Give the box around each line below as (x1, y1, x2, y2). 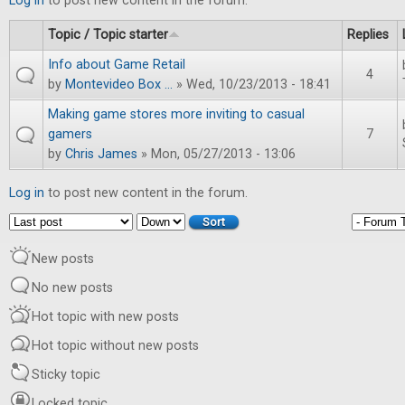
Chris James (65, 146, 137, 162)
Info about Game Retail (48, 57, 185, 72)
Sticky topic (32, 367, 100, 383)
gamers (48, 127, 92, 142)
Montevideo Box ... (65, 77, 173, 92)
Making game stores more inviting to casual (48, 107, 305, 122)
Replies (347, 27, 389, 42)
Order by (9, 214, 59, 230)
